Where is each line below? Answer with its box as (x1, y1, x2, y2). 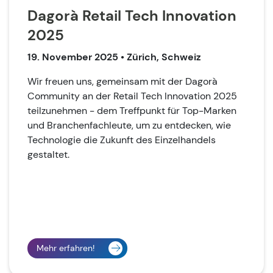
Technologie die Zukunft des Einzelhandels (27, 133, 216, 146)
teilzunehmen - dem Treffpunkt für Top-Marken (27, 104, 236, 117)
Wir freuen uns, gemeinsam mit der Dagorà (27, 74, 218, 88)
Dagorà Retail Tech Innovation (27, 5, 236, 25)
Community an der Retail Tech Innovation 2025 (27, 89, 237, 102)
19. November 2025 (27, 50, 121, 63)
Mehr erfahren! (37, 242, 94, 253)
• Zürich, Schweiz (121, 50, 201, 63)
